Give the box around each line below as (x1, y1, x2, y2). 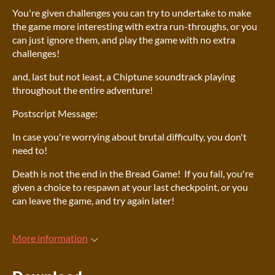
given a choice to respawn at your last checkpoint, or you (12, 181, 248, 193)
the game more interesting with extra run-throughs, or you (12, 20, 257, 33)
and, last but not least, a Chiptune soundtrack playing (12, 71, 235, 83)
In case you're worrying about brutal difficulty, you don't (12, 131, 247, 143)
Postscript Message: (12, 107, 98, 120)
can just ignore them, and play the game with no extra (12, 34, 235, 46)
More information (12, 232, 88, 244)
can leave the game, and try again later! (12, 195, 174, 207)
